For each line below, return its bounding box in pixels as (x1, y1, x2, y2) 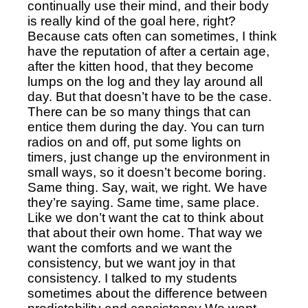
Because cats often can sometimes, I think (27, 29, 277, 44)
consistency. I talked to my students (27, 271, 237, 286)
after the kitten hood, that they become (27, 59, 254, 74)
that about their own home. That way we (27, 225, 263, 241)
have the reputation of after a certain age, (27, 44, 269, 59)
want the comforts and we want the (27, 241, 232, 256)
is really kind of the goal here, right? (27, 14, 236, 29)
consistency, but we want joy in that (27, 256, 235, 271)
